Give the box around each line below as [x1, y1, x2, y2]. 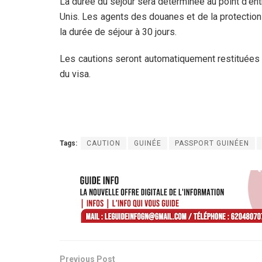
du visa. [60, 68, 91, 80]
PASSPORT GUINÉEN [175, 139, 249, 147]
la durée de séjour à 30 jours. [60, 26, 177, 37]
